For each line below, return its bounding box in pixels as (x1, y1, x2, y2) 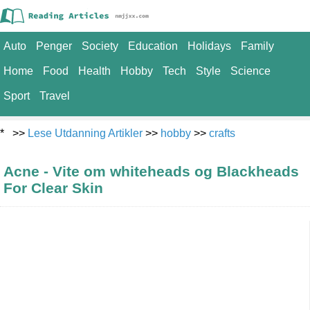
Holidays (188, 40, 231, 52)
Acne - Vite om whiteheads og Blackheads (3, 163, 299, 180)
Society (82, 40, 118, 52)
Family (241, 40, 274, 52)
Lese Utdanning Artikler (28, 127, 143, 139)
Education (128, 40, 178, 52)
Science (230, 65, 271, 77)
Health (78, 65, 111, 77)
